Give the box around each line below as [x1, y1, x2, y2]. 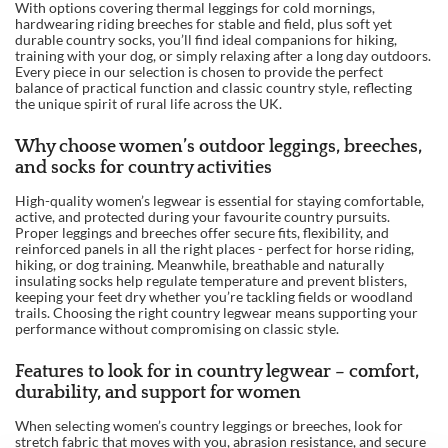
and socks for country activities [15, 158, 273, 178]
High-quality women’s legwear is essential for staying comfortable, [15, 192, 425, 209]
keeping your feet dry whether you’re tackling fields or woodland [15, 288, 414, 305]
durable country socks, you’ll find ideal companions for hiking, [15, 31, 398, 48]
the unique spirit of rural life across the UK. [15, 95, 283, 112]
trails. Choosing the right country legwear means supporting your [15, 304, 419, 321]
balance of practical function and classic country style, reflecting [15, 79, 413, 96]
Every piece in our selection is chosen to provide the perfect [15, 63, 384, 80]
